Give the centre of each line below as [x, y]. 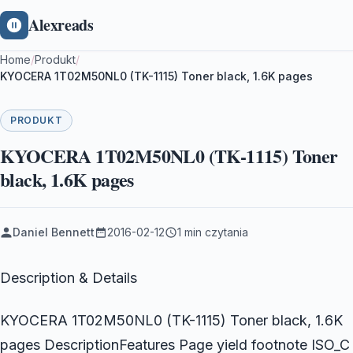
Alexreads [61, 25]
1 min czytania [213, 232]
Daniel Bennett [54, 232]
